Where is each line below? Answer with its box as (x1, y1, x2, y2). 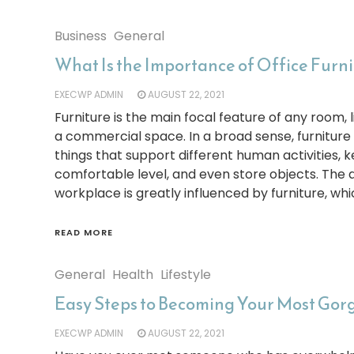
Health (111, 265, 153, 284)
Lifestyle (160, 265, 211, 284)
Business (54, 27, 107, 45)
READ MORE (54, 226, 113, 239)
